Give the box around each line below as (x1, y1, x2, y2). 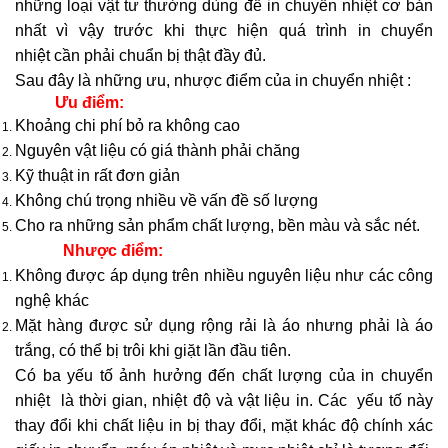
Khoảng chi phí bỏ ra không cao (15, 117, 240, 135)
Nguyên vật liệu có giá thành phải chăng (15, 142, 300, 160)
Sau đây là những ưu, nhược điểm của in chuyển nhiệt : (15, 72, 411, 90)
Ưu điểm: (55, 94, 124, 112)
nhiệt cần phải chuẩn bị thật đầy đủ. (15, 47, 266, 65)
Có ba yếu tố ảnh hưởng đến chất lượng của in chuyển (15, 367, 433, 385)
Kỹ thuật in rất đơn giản (15, 167, 180, 185)
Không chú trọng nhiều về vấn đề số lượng (15, 192, 318, 210)
